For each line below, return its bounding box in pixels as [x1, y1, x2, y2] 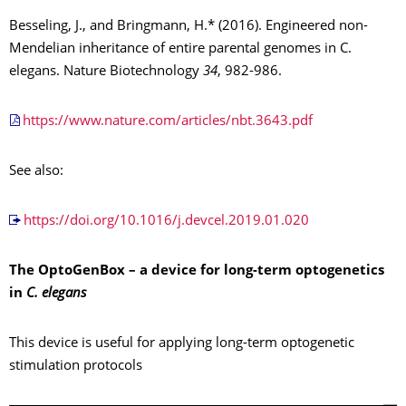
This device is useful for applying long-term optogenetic [9, 336, 354, 351]
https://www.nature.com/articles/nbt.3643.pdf [23, 114, 313, 129]
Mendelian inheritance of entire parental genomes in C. [9, 42, 352, 56]
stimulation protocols [9, 359, 142, 373]
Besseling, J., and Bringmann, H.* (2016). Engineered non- [9, 19, 368, 34]
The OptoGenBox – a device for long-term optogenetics [9, 264, 384, 278]
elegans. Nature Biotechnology [9, 64, 203, 79]
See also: [9, 164, 63, 179]
